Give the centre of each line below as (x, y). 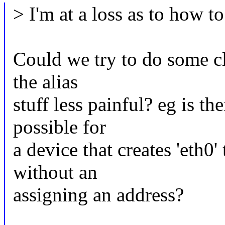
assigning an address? (98, 195)
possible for (59, 127)
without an (55, 172)
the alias (45, 82)
